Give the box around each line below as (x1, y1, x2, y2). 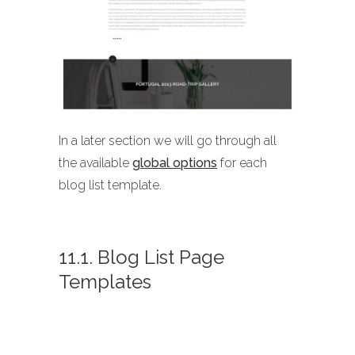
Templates (59, 270, 151, 294)
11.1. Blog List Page (59, 246, 224, 269)
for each (217, 155, 267, 171)
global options (132, 155, 217, 171)
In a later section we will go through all (59, 133, 277, 149)
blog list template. (59, 177, 162, 193)
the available (59, 155, 132, 171)
